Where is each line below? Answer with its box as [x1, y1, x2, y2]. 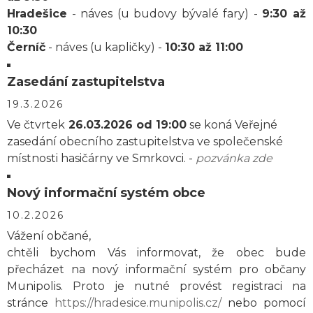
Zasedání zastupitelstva [7, 74, 165, 89]
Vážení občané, [7, 229, 91, 242]
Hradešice [7, 7, 67, 20]
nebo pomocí [221, 296, 306, 310]
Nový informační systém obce [7, 185, 205, 201]
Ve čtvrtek [7, 118, 65, 131]
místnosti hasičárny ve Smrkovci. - [7, 152, 196, 165]
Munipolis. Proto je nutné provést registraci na [7, 279, 306, 293]
